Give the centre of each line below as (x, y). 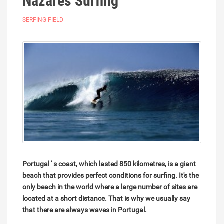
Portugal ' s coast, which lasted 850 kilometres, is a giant (109, 164)
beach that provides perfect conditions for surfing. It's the (111, 176)
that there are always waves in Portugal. (85, 210)
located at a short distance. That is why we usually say (106, 199)
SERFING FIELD (43, 20)
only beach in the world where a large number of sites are (110, 187)
